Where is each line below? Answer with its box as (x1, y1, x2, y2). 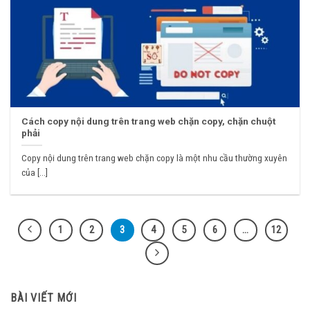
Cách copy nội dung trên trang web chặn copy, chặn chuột (21, 116, 276, 127)
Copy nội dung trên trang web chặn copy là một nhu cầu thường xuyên (21, 152, 288, 164)
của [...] (21, 167, 48, 179)
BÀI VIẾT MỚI (10, 291, 77, 304)
